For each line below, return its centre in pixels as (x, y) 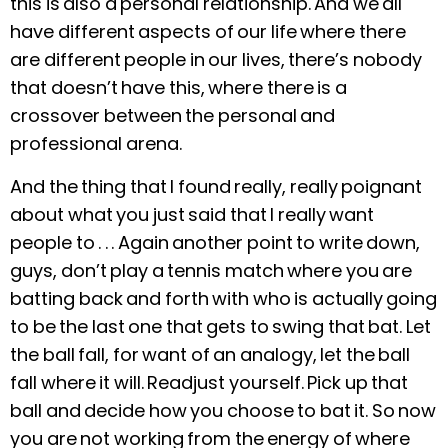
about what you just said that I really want (192, 214)
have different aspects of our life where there (208, 32)
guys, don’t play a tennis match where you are (211, 270)
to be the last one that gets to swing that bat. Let (220, 326)
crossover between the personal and (172, 116)
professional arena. (96, 144)
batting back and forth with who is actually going (223, 298)
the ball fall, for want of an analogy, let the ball (210, 354)
